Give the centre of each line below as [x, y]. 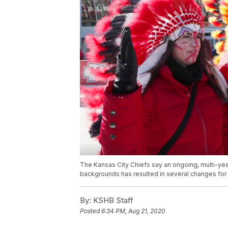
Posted [91, 211]
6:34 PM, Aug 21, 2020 [133, 211]
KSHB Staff [112, 201]
